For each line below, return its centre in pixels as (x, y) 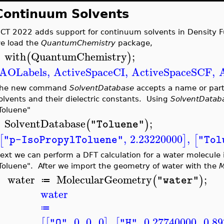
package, (134, 43)
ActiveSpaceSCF (172, 72)
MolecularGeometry (104, 179)
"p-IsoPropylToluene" (63, 140)
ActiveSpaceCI (89, 72)
